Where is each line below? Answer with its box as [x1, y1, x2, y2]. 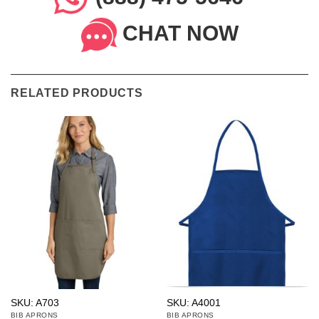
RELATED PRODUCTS [11, 87, 143, 100]
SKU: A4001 [166, 298, 221, 309]
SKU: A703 [10, 298, 59, 309]
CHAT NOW [122, 21, 239, 46]
